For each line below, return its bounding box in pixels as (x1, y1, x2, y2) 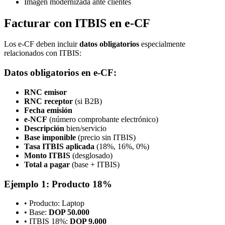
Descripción (24, 124, 64, 133)
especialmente (139, 40, 185, 49)
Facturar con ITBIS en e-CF (4, 16, 150, 30)
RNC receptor (24, 96, 73, 105)
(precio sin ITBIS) (76, 133, 136, 142)
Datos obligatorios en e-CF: (4, 67, 117, 78)
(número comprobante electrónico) (47, 115, 158, 124)
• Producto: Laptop (24, 199, 84, 208)
